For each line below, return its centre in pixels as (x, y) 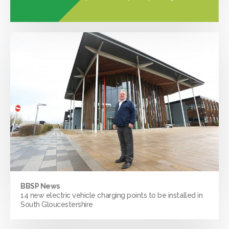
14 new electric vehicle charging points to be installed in (112, 195)
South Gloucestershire (57, 204)
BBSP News (40, 186)
